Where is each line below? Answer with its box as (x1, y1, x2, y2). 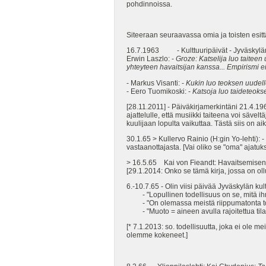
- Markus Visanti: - (126, 78, 186, 87)
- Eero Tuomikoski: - (126, 87, 192, 96)
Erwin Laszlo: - (126, 55, 176, 64)
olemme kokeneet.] (126, 231, 188, 240)
